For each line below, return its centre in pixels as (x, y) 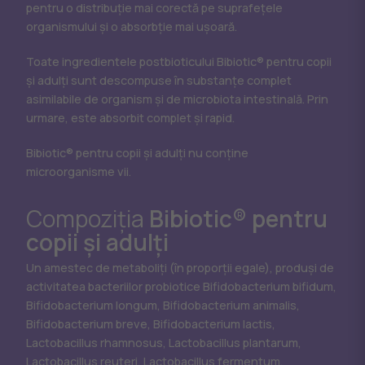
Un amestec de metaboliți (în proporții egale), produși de (180, 268)
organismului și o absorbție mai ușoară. (132, 26)
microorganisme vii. (79, 172)
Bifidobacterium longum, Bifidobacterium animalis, (163, 305)
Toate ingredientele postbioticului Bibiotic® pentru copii (179, 62)
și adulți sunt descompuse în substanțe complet (159, 80)
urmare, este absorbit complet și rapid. (130, 118)
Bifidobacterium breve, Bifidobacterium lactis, (151, 324)
